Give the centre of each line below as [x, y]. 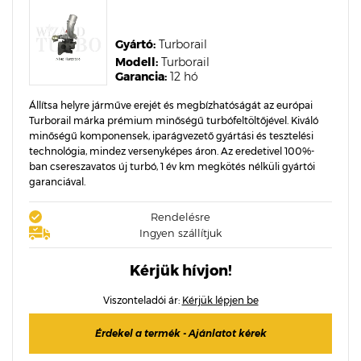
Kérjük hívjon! [180, 271]
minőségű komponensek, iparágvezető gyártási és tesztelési [171, 136]
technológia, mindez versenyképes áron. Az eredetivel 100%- [172, 151]
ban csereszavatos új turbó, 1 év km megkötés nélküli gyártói [172, 166]
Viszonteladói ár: [142, 300]
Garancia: [141, 77]
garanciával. [57, 182]
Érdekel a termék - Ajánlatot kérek [180, 333]
